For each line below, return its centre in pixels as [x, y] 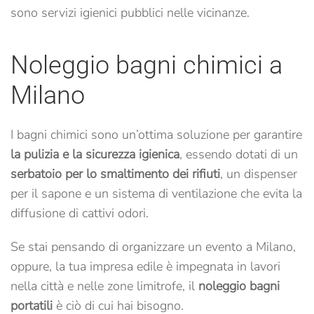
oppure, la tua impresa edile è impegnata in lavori [145, 266]
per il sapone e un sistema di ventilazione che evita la [156, 193]
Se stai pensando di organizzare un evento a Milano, [153, 247]
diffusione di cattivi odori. [80, 213]
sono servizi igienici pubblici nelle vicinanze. [130, 13]
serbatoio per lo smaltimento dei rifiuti [115, 174]
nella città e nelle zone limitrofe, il [104, 286]
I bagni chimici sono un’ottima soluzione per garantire [156, 135]
